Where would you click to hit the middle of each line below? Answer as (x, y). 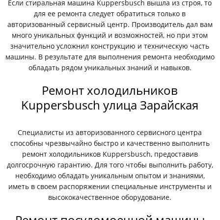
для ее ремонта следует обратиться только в (110, 14)
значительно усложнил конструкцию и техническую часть (110, 46)
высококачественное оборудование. (110, 197)
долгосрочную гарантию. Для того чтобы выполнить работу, (110, 165)
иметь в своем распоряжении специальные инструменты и (110, 186)
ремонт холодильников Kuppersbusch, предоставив (110, 154)
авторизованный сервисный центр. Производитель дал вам (110, 24)
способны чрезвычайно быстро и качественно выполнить (110, 143)
